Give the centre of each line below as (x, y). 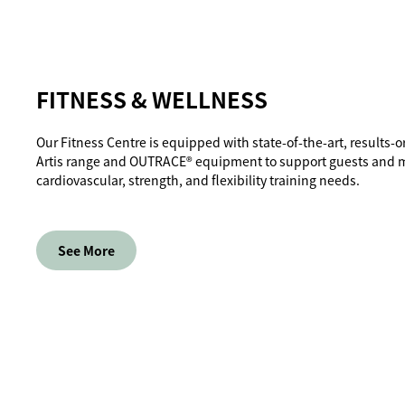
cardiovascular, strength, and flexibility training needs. (198, 180)
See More (86, 251)
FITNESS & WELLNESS (152, 99)
